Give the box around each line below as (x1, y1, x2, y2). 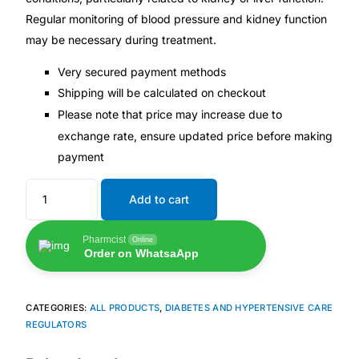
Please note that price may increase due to (58, 107, 283, 122)
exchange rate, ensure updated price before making (58, 129, 333, 143)
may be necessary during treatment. (26, 33, 217, 47)
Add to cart (129, 192, 190, 207)
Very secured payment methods (58, 65, 227, 79)
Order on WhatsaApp (84, 247, 200, 260)
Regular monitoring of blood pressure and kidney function (26, 12, 328, 26)
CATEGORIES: (26, 302, 90, 314)
